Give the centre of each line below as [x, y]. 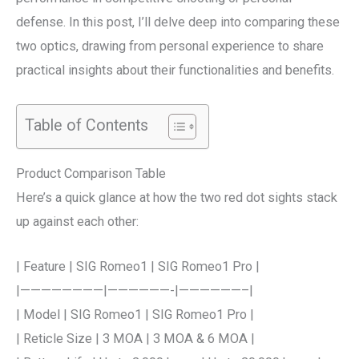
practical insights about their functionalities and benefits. [175, 71]
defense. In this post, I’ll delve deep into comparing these [178, 22]
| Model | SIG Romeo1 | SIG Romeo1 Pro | [135, 315]
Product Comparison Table [91, 174]
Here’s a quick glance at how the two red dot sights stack [177, 198]
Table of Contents [87, 125]
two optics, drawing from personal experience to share [170, 46]
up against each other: [77, 222]
